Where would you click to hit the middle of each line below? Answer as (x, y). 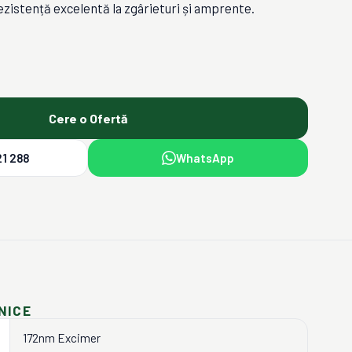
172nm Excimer (62, 338)
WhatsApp (205, 158)
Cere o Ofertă (88, 118)
